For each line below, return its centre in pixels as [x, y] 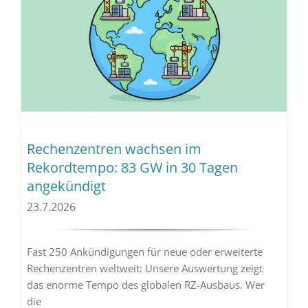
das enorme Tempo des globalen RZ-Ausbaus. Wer [145, 285]
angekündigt [66, 186]
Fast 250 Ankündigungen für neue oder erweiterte [144, 252]
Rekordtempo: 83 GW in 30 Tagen [132, 168]
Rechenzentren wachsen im [114, 149]
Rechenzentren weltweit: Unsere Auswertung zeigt [144, 268]
